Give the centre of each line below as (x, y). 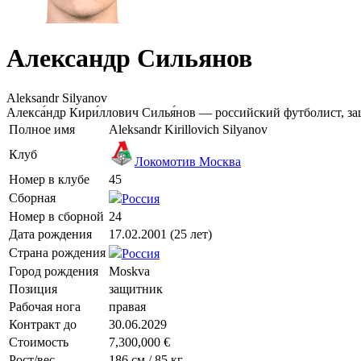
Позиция (33, 288)
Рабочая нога (45, 306)
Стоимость (39, 342)
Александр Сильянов (129, 58)
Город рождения (54, 271)
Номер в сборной (56, 216)
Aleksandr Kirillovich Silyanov (188, 129)
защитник (136, 288)
